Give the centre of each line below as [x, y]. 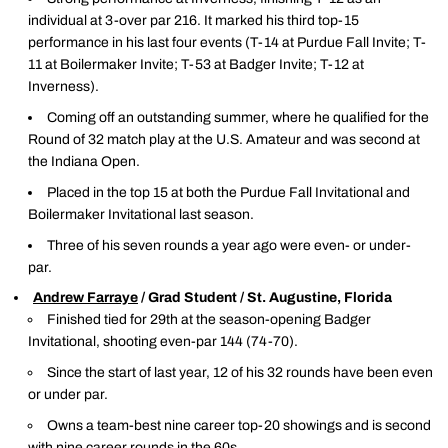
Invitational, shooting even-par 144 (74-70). [163, 342]
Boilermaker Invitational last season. [141, 214]
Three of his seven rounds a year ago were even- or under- [229, 245]
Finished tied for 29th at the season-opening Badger [209, 320]
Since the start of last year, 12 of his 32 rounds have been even [240, 372]
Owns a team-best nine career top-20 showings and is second [239, 425]
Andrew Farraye [85, 298]
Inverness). [63, 87]
